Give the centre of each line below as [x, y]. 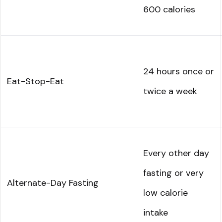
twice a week [170, 91]
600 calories [169, 10]
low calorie [166, 193]
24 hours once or [179, 72]
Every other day [176, 153]
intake [156, 213]
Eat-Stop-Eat [35, 82]
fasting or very [173, 173]
